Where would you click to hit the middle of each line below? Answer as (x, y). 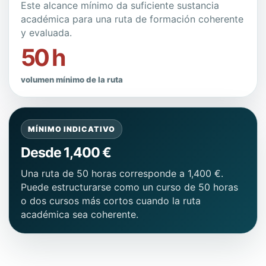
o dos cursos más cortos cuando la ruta (111, 201)
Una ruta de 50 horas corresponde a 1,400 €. (122, 173)
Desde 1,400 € (66, 153)
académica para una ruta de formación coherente (132, 19)
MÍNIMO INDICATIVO (72, 129)
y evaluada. (46, 33)
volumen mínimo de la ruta (72, 80)
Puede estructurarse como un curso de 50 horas (129, 187)
